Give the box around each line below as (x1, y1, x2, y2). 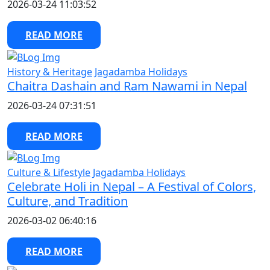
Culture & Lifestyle (7, 166, 90, 180)
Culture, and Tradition (7, 193, 128, 210)
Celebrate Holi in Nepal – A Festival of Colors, (7, 178, 256, 195)
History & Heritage (7, 64, 92, 78)
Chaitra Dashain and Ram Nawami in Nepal (7, 77, 247, 94)
